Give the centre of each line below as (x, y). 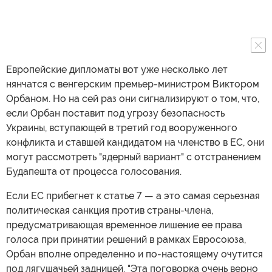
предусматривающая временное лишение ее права (124, 225)
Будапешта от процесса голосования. (94, 172)
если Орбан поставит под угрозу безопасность (115, 113)
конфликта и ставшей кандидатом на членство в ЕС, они (135, 142)
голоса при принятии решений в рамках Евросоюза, (126, 240)
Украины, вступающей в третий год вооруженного (122, 128)
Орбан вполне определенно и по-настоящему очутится (134, 254)
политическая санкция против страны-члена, (110, 210)
